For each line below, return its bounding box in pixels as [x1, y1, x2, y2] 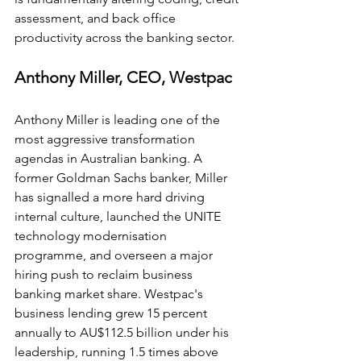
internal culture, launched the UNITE [15, 209, 224, 225]
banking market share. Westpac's [15, 286, 206, 302]
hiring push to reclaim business [15, 267, 196, 283]
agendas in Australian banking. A [15, 151, 205, 167]
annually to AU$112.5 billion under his [15, 325, 232, 341]
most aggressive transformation [15, 131, 198, 147]
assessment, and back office [15, 10, 179, 27]
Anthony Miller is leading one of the [15, 112, 223, 128]
